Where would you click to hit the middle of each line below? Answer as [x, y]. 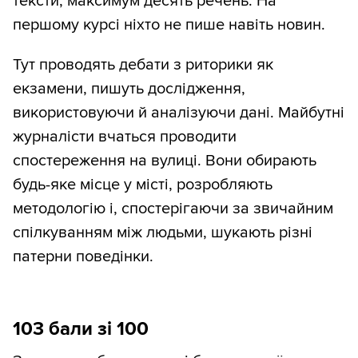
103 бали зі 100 [81, 329]
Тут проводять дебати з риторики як [143, 65]
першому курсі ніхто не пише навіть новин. [169, 25]
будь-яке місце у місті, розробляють [143, 185]
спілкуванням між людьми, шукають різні [163, 233]
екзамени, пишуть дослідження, [129, 89]
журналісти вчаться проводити [125, 137]
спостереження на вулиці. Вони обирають [165, 161]
